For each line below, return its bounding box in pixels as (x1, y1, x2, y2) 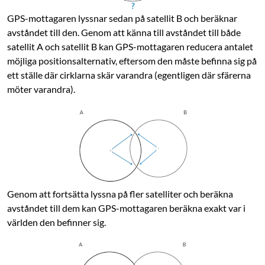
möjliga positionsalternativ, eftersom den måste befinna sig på (7, 55, 257, 67)
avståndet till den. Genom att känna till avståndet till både (7, 27, 241, 38)
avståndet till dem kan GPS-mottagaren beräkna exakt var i (7, 202, 245, 214)
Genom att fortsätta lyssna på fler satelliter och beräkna (7, 188, 233, 199)
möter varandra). (7, 83, 75, 95)
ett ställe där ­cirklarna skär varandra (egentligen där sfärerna (7, 69, 251, 81)
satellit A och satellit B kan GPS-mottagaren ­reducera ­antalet (7, 41, 253, 53)
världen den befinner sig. (7, 216, 106, 228)
